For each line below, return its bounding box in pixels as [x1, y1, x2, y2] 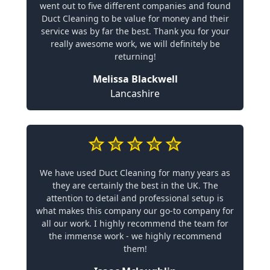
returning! [114, 50, 156, 62]
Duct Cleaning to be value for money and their [41, 12, 229, 24]
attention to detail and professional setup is [46, 192, 224, 204]
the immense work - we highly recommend [48, 230, 222, 242]
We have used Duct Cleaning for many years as [40, 166, 230, 178]
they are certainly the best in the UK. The [52, 179, 218, 191]
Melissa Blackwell [92, 72, 178, 86]
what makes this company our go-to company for [36, 204, 234, 216]
